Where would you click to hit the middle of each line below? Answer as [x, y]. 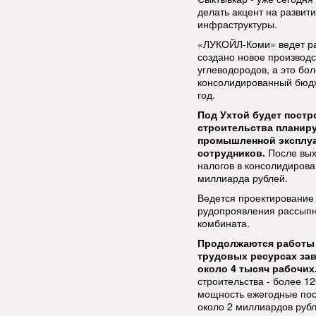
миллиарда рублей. [243, 178]
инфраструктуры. [237, 24]
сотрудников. [231, 152]
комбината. [224, 223]
